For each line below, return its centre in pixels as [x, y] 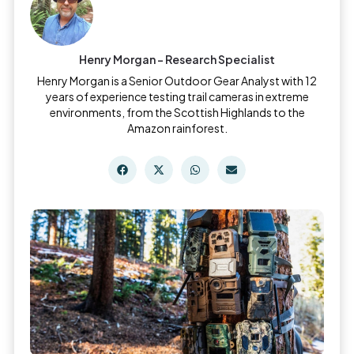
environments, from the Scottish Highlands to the [177, 113]
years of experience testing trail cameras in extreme [177, 97]
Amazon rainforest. [177, 128]
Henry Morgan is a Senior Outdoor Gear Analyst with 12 [177, 81]
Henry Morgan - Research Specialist [177, 60]
